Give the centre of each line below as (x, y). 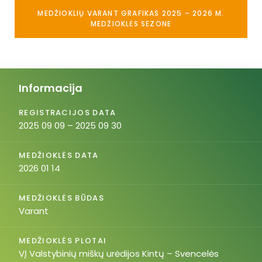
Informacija (51, 88)
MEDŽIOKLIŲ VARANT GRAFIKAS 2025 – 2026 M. (131, 13)
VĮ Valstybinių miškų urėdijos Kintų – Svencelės (119, 254)
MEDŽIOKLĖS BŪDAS (61, 198)
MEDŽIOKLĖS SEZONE (131, 24)
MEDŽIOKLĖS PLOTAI (63, 241)
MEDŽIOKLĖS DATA (59, 155)
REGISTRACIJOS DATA (68, 113)
